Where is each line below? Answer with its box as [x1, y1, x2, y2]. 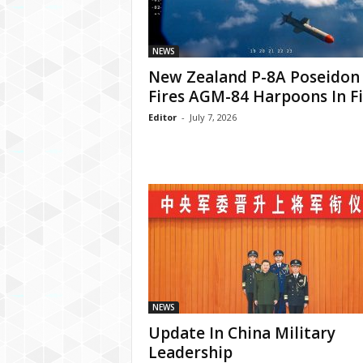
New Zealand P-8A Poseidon [147, 66, 360, 88]
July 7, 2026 [189, 111, 237, 123]
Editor [147, 111, 177, 123]
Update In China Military [147, 322, 335, 344]
